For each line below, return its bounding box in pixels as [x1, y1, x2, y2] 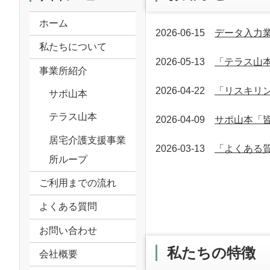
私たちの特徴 [167, 244, 256, 261]
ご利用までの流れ [39, 178, 116, 189]
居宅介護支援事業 [49, 134, 126, 145]
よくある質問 [39, 201, 97, 212]
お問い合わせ [39, 225, 97, 236]
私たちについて [39, 42, 107, 52]
